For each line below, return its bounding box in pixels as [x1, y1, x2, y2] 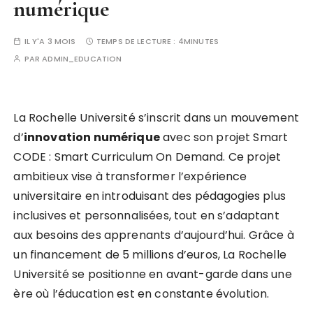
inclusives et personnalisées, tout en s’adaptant [13, 208, 279, 224]
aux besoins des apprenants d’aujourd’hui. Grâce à [13, 227, 294, 243]
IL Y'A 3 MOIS [24, 36, 76, 47]
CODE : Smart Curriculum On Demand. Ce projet [13, 149, 282, 165]
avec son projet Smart [159, 129, 289, 145]
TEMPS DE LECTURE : [96, 36, 178, 47]
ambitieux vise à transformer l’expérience [13, 168, 247, 184]
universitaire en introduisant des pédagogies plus [13, 188, 286, 204]
